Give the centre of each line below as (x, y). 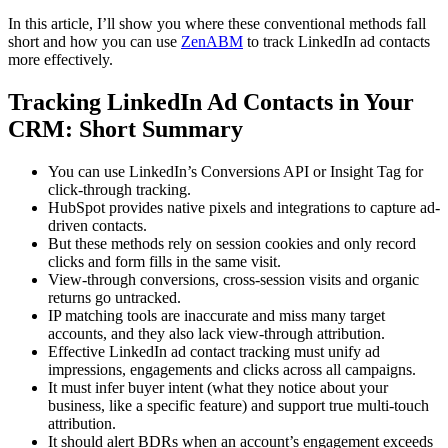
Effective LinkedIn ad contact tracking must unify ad (214, 351)
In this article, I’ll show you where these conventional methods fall (217, 24)
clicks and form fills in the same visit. (164, 261)
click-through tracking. (119, 189)
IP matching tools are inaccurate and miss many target (216, 315)
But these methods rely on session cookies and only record (232, 243)
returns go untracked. (114, 297)
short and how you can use (94, 42)
